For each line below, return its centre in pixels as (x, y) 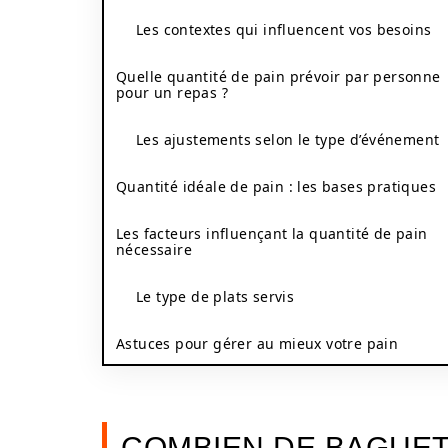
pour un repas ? (172, 92)
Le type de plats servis (215, 296)
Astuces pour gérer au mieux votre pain (257, 343)
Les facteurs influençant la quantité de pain (272, 233)
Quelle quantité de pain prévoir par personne (278, 76)
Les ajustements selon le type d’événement (288, 139)
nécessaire (154, 249)
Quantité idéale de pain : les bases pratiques (276, 186)
